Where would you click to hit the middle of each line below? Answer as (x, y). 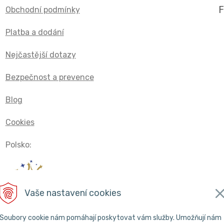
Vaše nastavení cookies (73, 193)
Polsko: (18, 144)
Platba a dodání (34, 32)
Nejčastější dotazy (40, 54)
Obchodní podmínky (42, 9)
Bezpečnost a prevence (49, 77)
